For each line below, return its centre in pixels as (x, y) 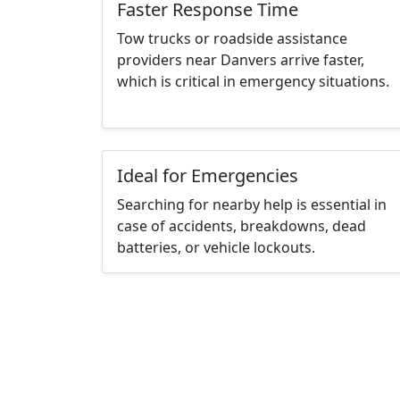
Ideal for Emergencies (208, 176)
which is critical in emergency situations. (253, 82)
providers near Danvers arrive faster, (241, 60)
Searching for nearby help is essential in (252, 205)
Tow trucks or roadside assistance (232, 39)
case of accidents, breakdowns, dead (242, 226)
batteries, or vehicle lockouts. (216, 248)
